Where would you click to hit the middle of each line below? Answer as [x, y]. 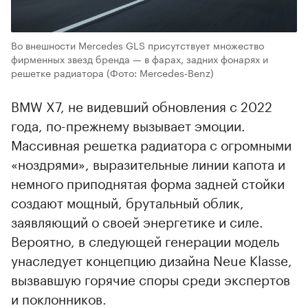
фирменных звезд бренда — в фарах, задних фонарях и [140, 59]
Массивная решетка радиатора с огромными [151, 144]
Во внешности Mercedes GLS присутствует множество [137, 45]
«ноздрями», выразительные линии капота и [148, 163]
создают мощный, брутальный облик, [128, 202]
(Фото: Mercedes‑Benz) [160, 73]
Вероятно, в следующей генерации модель [145, 240]
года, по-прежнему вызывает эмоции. [128, 125]
